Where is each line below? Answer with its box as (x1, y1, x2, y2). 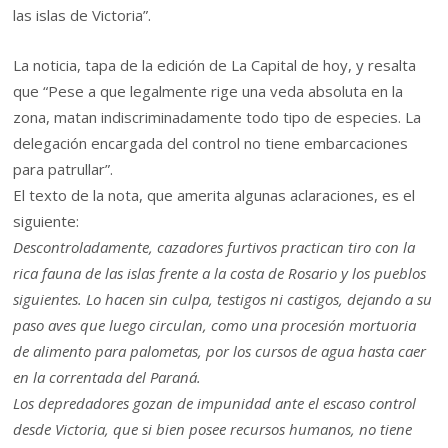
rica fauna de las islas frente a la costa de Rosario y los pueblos (13, 263, 427, 284)
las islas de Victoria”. (13, 4, 152, 25)
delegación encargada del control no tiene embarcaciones (13, 133, 409, 154)
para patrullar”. (13, 159, 114, 180)
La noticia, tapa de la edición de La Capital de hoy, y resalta (13, 55, 417, 76)
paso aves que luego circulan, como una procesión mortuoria (13, 315, 417, 336)
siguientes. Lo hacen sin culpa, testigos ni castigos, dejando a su (13, 289, 433, 310)
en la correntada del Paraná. (13, 367, 202, 388)
